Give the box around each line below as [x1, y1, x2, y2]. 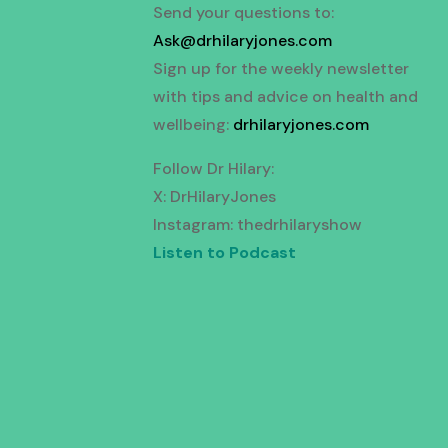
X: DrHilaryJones [153, 186, 277, 208]
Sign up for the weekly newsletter [153, 58, 410, 80]
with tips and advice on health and [153, 86, 419, 108]
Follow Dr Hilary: [153, 158, 275, 180]
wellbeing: [153, 114, 234, 136]
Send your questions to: [153, 2, 335, 24]
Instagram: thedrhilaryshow [153, 214, 363, 236]
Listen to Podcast [153, 242, 297, 264]
